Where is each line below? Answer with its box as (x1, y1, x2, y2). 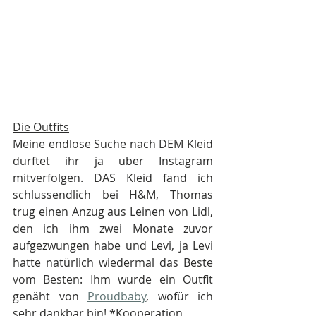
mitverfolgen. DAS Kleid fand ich (13, 170, 213, 186)
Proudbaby (87, 288, 146, 305)
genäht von (13, 288, 87, 305)
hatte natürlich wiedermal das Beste (13, 255, 213, 271)
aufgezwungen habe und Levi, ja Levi (13, 238, 213, 254)
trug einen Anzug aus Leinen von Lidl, (13, 204, 213, 220)
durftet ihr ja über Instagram (13, 153, 213, 169)
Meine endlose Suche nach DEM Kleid (13, 136, 213, 152)
